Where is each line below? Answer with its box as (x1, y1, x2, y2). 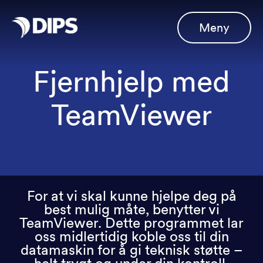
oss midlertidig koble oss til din (34, 228, 229, 245)
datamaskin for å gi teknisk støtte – (20, 241, 243, 258)
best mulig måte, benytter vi (43, 201, 220, 218)
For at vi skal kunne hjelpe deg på (26, 187, 237, 204)
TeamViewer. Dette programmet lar (19, 214, 244, 231)
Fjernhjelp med (33, 63, 230, 99)
